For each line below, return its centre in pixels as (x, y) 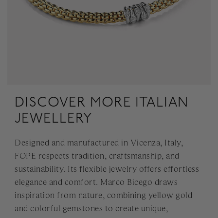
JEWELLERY (54, 119)
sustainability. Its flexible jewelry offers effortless (107, 169)
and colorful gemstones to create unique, (91, 209)
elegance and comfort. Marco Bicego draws (96, 182)
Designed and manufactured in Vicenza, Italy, (99, 143)
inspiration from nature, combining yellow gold (103, 195)
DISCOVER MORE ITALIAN (102, 103)
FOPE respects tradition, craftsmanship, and (97, 156)
